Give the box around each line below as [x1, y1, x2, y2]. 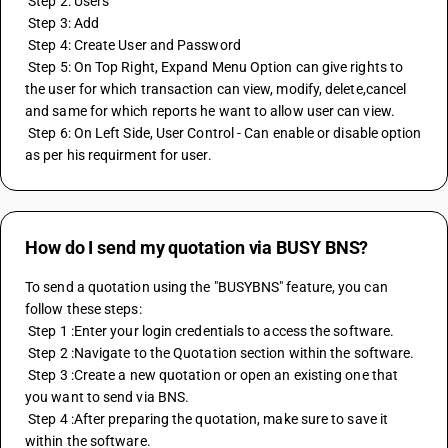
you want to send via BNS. [25, 389, 190, 405]
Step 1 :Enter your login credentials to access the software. [28, 323, 395, 339]
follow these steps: [25, 301, 142, 317]
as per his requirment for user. [25, 147, 212, 163]
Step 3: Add [28, 15, 100, 31]
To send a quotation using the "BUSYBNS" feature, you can [25, 279, 388, 295]
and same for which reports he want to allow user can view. [25, 103, 395, 119]
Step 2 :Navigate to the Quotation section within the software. [28, 345, 415, 361]
